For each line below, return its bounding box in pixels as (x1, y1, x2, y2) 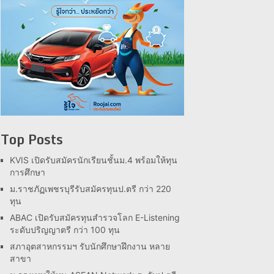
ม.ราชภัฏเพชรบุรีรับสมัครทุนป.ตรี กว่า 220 (10, 183, 171, 194)
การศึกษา (10, 167, 45, 177)
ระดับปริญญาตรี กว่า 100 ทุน (10, 224, 120, 235)
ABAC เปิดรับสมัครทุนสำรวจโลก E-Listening (10, 212, 180, 223)
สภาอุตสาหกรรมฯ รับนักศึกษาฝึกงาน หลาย (10, 241, 170, 251)
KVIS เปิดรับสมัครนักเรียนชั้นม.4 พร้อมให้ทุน (10, 155, 177, 165)
